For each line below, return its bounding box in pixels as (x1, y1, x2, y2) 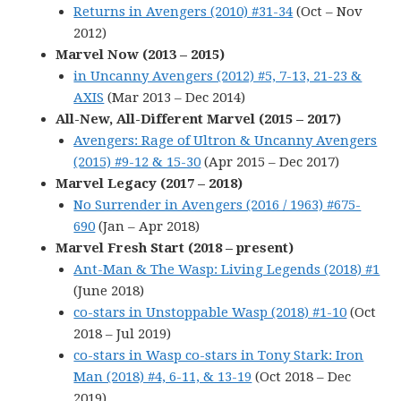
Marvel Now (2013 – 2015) (55, 46, 226, 63)
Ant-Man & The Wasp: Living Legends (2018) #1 (73, 260, 380, 277)
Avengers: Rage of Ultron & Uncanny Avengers (73, 132, 378, 149)
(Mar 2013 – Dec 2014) (104, 89, 246, 106)
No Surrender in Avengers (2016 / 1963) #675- (73, 196, 362, 213)
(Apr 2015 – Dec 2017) (200, 153, 340, 170)
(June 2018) (73, 282, 145, 299)
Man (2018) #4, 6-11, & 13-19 (73, 368, 252, 385)
